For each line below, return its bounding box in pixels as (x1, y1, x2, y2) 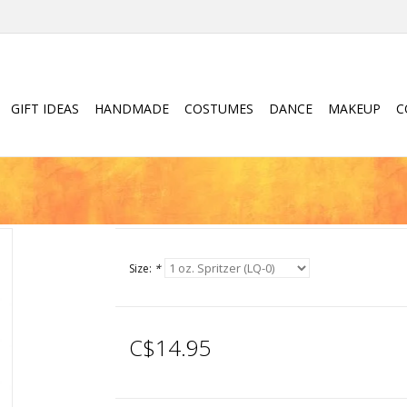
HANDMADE (94, 100, 169, 117)
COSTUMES (184, 100, 253, 117)
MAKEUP (328, 100, 381, 117)
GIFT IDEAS (11, 100, 79, 117)
